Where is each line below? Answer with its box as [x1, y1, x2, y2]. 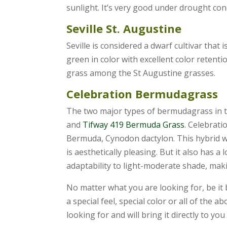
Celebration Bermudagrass [66, 86, 218, 101]
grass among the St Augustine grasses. [66, 67, 215, 79]
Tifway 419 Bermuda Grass [82, 119, 184, 130]
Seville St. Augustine [66, 20, 181, 36]
